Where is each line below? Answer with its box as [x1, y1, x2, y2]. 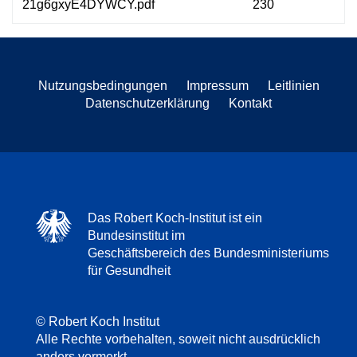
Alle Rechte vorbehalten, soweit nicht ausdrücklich [36, 331, 320, 346]
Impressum [186, 78, 249, 92]
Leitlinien [267, 78, 320, 92]
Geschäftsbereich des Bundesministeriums [88, 245, 329, 260]
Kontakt [229, 96, 272, 110]
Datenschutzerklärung [85, 96, 210, 110]
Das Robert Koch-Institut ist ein [88, 210, 262, 225]
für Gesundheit [88, 263, 171, 277]
